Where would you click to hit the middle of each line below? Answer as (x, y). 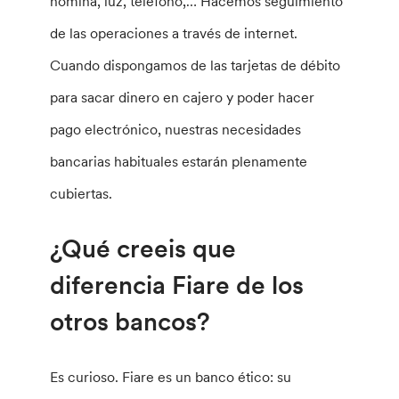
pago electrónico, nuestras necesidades (176, 130)
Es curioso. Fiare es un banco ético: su (171, 376)
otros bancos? (130, 321)
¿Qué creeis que (143, 248)
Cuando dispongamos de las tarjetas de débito (195, 65)
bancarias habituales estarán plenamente (179, 162)
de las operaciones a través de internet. (174, 33)
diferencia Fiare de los (177, 285)
